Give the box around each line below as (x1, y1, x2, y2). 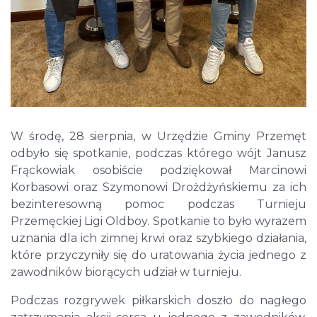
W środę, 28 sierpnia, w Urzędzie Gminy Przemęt (11, 129, 306, 144)
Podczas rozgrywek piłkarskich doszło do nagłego (11, 294, 306, 308)
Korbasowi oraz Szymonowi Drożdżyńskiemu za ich (11, 180, 306, 195)
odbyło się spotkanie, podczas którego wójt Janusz (11, 146, 306, 161)
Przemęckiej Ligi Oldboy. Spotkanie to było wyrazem (11, 214, 306, 229)
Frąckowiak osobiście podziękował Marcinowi (11, 163, 306, 178)
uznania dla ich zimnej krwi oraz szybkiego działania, (11, 231, 306, 246)
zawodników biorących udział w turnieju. (11, 265, 241, 279)
